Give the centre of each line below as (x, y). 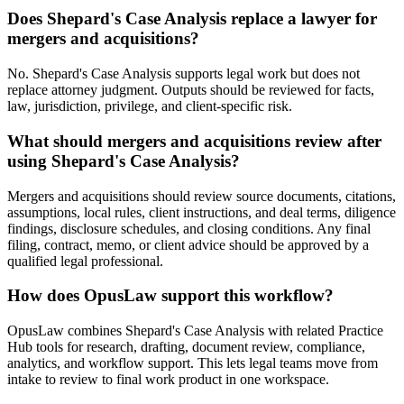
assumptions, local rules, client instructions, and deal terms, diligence (202, 212)
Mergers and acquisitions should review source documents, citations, (202, 196)
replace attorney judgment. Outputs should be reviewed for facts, (191, 90)
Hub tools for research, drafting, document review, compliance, (186, 346)
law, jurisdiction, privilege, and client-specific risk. (150, 106)
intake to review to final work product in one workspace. (168, 379)
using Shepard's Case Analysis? (124, 161)
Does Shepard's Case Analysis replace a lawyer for (192, 19)
